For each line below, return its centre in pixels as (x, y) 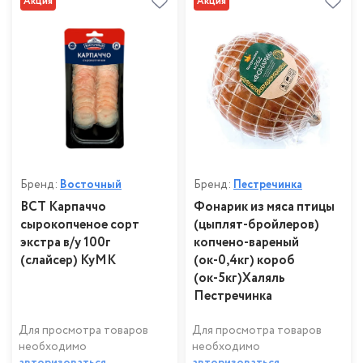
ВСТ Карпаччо (63, 207)
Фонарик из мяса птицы (264, 207)
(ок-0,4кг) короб (244, 261)
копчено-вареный (246, 243)
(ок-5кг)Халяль (239, 279)
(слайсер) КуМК (68, 261)
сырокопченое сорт (80, 225)
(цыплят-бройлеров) (256, 225)
